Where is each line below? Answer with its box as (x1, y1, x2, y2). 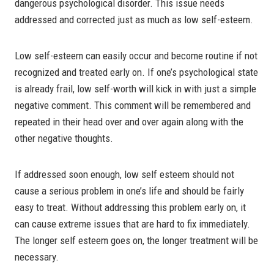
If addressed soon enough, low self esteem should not (15, 168, 234, 180)
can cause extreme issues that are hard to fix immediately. (15, 217, 250, 230)
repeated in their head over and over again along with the (15, 115, 243, 128)
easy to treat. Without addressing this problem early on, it (15, 201, 246, 213)
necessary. (15, 250, 59, 263)
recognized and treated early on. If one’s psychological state (15, 65, 258, 78)
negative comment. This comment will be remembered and (15, 98, 251, 111)
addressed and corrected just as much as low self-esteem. (15, 13, 253, 26)
